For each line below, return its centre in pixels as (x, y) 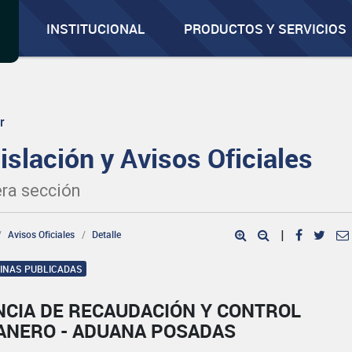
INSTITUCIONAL (96, 29)
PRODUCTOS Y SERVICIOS (266, 29)
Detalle (107, 234)
